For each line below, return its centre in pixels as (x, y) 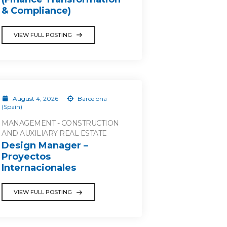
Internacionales (39, 168)
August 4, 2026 (35, 98)
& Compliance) (36, 10)
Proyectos (26, 157)
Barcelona (91, 98)
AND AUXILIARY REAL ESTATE (54, 133)
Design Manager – (45, 145)
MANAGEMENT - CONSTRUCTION (60, 123)
